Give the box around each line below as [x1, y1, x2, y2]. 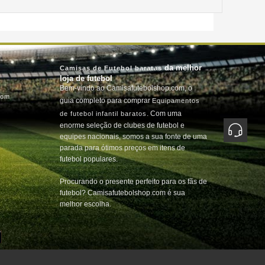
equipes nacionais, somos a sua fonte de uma [60, 132, 207, 141]
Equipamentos [152, 97, 200, 104]
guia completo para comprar [60, 96, 152, 105]
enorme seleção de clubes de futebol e [60, 121, 185, 130]
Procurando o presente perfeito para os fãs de [60, 177, 207, 186]
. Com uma [147, 109, 182, 118]
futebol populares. [60, 155, 118, 163]
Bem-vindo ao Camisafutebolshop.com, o [60, 84, 192, 92]
